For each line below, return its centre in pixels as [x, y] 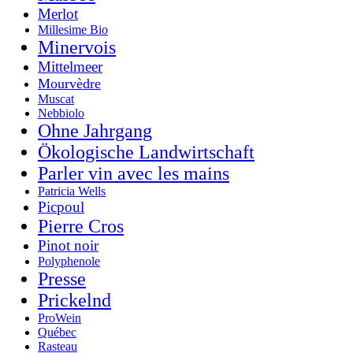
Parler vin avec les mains [134, 173]
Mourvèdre [69, 83]
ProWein [59, 318]
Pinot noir [68, 245]
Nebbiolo [61, 113]
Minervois [77, 47]
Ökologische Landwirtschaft [146, 152]
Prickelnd [74, 300]
